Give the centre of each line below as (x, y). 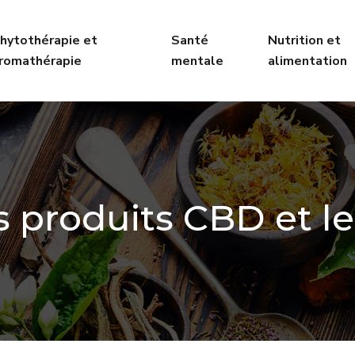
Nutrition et (304, 40)
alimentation (307, 61)
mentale (198, 61)
